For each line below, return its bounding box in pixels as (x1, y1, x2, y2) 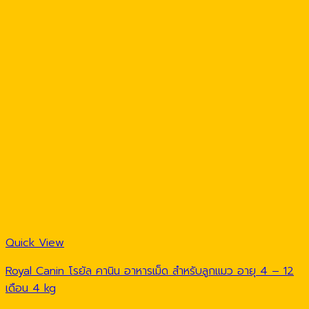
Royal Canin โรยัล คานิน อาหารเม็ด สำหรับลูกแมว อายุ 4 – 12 (6, 263, 294, 280)
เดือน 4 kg (6, 280, 56, 297)
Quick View (6, 235, 64, 252)
